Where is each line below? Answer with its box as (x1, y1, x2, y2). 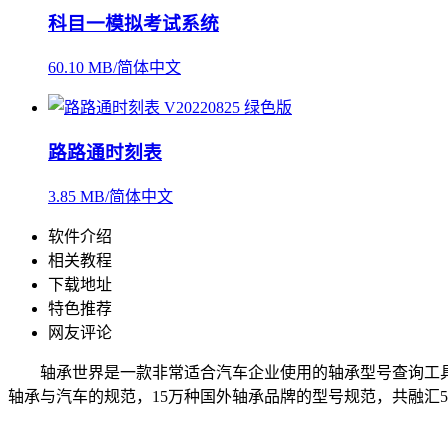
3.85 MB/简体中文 (48, 187, 173, 205)
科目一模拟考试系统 (48, 13, 219, 35)
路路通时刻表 (48, 141, 162, 163)
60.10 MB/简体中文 (48, 59, 181, 77)
